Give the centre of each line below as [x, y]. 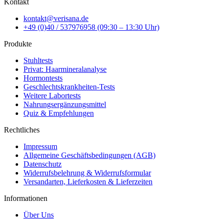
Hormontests [43, 78]
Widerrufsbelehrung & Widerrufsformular [87, 173]
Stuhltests [38, 60]
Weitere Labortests [52, 95]
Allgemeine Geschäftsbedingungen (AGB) [89, 155]
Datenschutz [43, 164]
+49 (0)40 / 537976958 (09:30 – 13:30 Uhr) [91, 27]
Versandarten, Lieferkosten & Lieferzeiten [88, 181]
